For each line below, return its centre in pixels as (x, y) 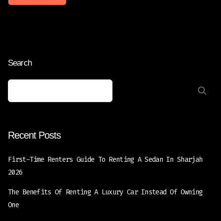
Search (20, 63)
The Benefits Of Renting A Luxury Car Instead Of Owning (105, 192)
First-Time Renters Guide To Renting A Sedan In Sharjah (105, 159)
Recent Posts (34, 135)
